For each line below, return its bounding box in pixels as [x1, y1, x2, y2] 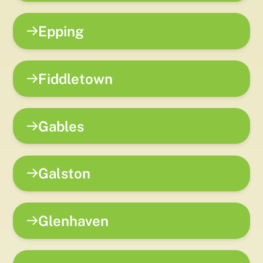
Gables [38, 117, 85, 134]
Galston [38, 165, 91, 182]
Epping [38, 22, 85, 39]
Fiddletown [38, 70, 113, 87]
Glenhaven [38, 213, 109, 230]
